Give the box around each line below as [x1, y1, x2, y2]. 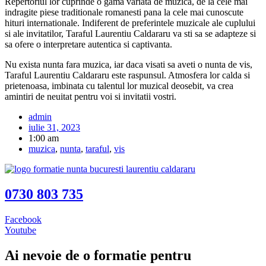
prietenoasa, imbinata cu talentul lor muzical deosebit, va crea [5, 81, 233, 91]
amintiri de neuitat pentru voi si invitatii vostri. [5, 91, 176, 102]
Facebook [5, 214, 42, 224]
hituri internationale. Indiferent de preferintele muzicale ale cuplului [5, 18, 255, 28]
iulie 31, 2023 [28, 122, 80, 133]
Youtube [5, 224, 36, 235]
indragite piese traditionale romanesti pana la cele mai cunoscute [5, 7, 243, 18]
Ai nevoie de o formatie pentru [5, 247, 191, 263]
